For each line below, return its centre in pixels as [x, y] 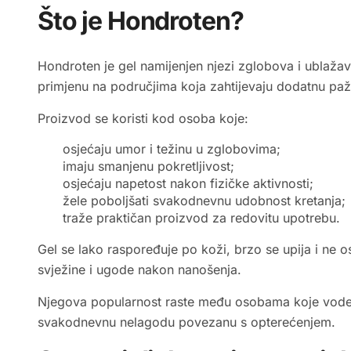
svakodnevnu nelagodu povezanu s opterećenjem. [186, 322]
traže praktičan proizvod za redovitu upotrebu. [201, 218]
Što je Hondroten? [141, 21]
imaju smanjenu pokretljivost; [148, 166]
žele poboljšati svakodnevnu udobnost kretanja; [204, 201]
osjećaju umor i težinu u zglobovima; [172, 149]
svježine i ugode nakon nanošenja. [139, 270]
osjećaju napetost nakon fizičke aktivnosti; [188, 184]
